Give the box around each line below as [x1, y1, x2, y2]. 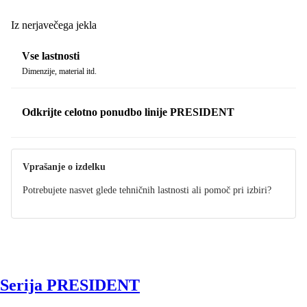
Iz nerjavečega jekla [11, 19, 97, 31]
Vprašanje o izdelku [23, 161, 106, 172]
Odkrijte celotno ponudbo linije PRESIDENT [22, 106, 234, 119]
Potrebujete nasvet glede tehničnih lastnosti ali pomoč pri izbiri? [23, 184, 271, 195]
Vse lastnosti [22, 50, 79, 62]
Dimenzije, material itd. [22, 66, 97, 77]
